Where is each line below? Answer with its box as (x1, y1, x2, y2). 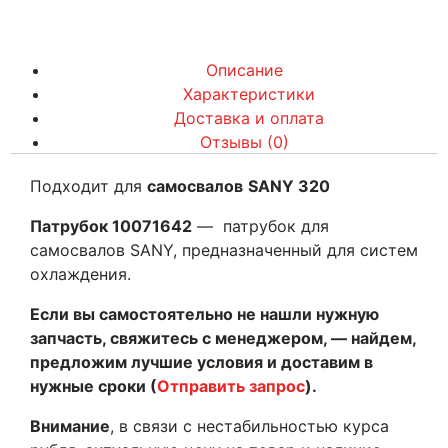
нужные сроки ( (30, 376, 157, 396)
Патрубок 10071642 (30, 216, 192, 236)
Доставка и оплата (174, 108, 324, 128)
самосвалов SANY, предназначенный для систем (30, 240, 418, 260)
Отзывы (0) (199, 132, 289, 152)
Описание (205, 60, 283, 80)
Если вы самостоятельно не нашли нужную (30, 304, 379, 324)
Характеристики (183, 84, 315, 104)
